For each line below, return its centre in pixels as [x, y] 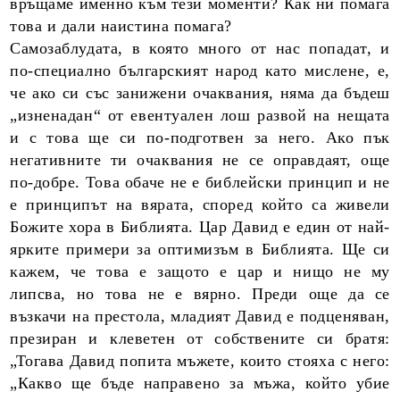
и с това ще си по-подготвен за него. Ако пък [200, 137]
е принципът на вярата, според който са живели [200, 204]
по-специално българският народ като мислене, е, [200, 71]
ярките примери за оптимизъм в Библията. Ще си [200, 249]
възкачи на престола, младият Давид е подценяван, [200, 316]
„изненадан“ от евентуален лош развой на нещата [200, 115]
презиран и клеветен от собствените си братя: [200, 338]
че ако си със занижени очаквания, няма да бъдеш [200, 93]
